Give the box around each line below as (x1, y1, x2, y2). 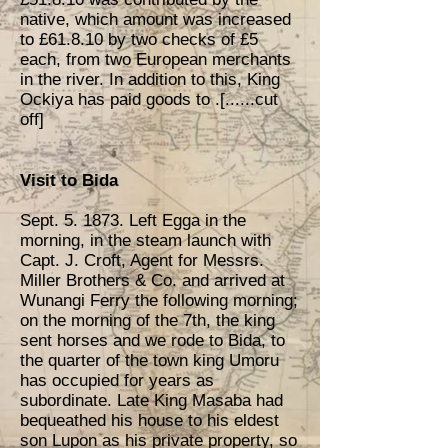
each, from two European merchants (20, 50, 291, 69)
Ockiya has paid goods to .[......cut (20, 90, 278, 109)
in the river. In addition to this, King (20, 70, 280, 89)
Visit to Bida (20, 171, 118, 190)
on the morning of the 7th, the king (20, 311, 275, 330)
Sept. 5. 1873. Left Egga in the (20, 211, 246, 230)
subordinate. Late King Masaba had (20, 391, 283, 410)
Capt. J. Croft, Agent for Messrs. (20, 251, 264, 270)
